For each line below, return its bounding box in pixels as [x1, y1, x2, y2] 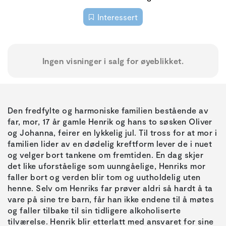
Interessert [97, 12, 138, 22]
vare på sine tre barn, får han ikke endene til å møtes [8, 194, 214, 204]
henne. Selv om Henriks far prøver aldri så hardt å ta [8, 183, 213, 193]
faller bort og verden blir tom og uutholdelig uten [8, 172, 201, 182]
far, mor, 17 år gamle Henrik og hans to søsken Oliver [8, 117, 212, 127]
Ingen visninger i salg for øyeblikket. [42, 56, 184, 66]
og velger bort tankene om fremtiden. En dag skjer [8, 150, 204, 160]
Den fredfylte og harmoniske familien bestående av [8, 105, 209, 116]
